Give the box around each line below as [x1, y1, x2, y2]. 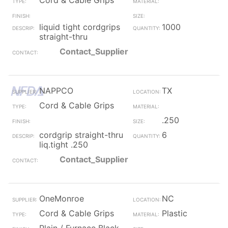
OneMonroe [39, 193, 84, 204]
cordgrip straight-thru [39, 130, 123, 140]
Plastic [161, 208, 187, 218]
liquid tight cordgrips [39, 22, 120, 32]
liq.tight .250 [39, 139, 88, 150]
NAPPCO [39, 85, 73, 96]
